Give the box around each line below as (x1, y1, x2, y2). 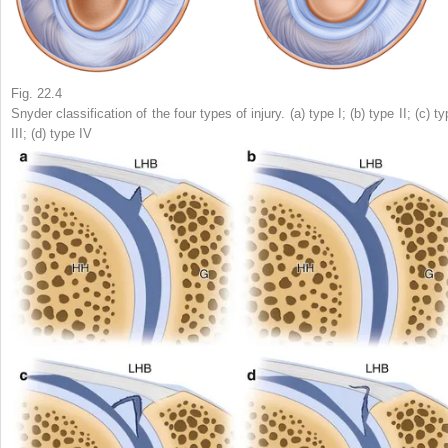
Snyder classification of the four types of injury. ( (11, 106, 294, 122)
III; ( (11, 126, 35, 142)
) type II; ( (361, 106, 419, 122)
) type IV (42, 126, 92, 142)
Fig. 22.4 (11, 86, 62, 102)
